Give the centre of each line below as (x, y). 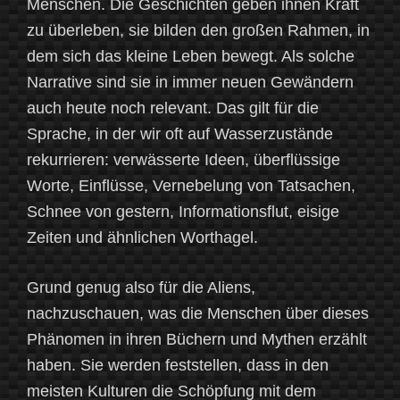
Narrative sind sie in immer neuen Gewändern (190, 83)
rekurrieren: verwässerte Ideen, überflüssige (183, 160)
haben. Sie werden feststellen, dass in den (178, 366)
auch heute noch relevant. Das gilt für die (173, 108)
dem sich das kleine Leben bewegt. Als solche (191, 57)
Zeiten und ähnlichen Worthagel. (142, 238)
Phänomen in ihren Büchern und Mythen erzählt (197, 340)
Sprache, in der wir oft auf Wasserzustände (180, 134)
